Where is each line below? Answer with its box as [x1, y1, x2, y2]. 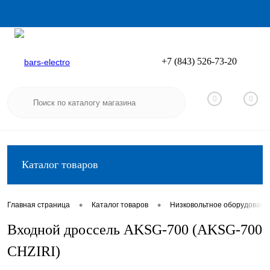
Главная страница [7, 201, 70, 210]
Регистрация [213, 64, 263, 74]
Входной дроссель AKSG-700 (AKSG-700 [7, 222, 262, 237]
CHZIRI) [7, 243, 60, 259]
